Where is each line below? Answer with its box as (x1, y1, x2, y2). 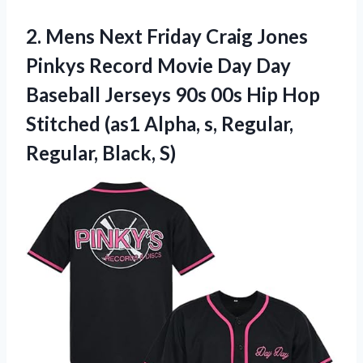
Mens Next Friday (45, 24, 202, 49)
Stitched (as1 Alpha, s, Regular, (26, 112, 293, 136)
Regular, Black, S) (26, 141, 176, 165)
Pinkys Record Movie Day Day (26, 53, 291, 78)
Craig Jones (202, 24, 308, 49)
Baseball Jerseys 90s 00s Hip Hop (26, 83, 320, 107)
